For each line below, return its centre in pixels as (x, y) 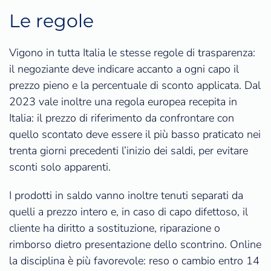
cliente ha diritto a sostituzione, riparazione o (115, 228)
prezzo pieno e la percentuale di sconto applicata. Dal (135, 86)
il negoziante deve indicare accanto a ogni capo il (124, 69)
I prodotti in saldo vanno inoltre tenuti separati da (126, 196)
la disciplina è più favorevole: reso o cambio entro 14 (134, 261)
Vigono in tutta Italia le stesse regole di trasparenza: (132, 53)
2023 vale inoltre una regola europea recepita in (123, 102)
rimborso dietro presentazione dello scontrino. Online (135, 245)
